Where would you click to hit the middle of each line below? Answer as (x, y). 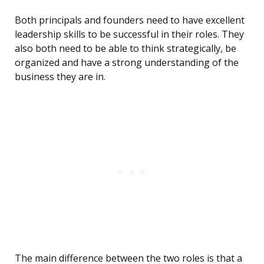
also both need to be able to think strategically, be (126, 49)
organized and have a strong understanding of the (127, 63)
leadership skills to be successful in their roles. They (129, 34)
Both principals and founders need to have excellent (130, 20)
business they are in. (60, 77)
